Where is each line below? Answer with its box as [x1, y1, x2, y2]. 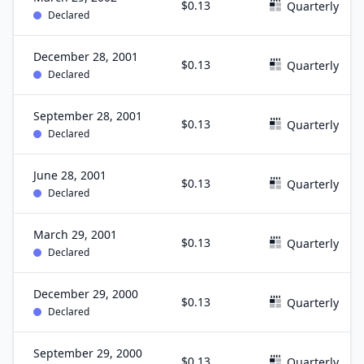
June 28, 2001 [33, 167, 106, 183]
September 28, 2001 [33, 108, 142, 123]
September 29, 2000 [33, 345, 142, 361]
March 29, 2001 [33, 227, 117, 242]
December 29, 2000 [33, 286, 138, 301]
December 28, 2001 [33, 49, 138, 64]
